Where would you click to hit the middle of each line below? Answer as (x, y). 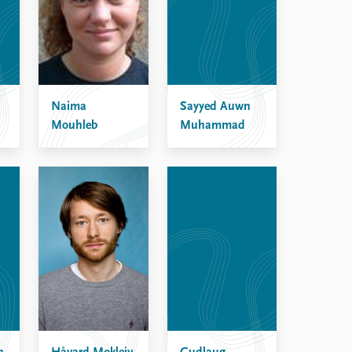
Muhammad (212, 125)
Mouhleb (75, 125)
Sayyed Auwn (215, 106)
